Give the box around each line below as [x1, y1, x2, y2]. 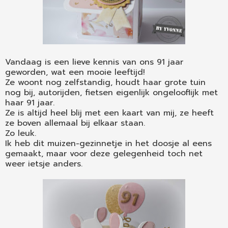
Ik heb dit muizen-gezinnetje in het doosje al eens [5, 137, 212, 150]
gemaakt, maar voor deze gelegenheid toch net [5, 148, 203, 160]
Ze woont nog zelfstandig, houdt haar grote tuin [5, 76, 206, 89]
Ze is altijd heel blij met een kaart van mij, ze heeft [5, 107, 214, 120]
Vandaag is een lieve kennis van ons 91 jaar [5, 56, 183, 69]
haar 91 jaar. [5, 97, 54, 109]
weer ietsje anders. [5, 158, 82, 170]
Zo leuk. [5, 127, 36, 140]
